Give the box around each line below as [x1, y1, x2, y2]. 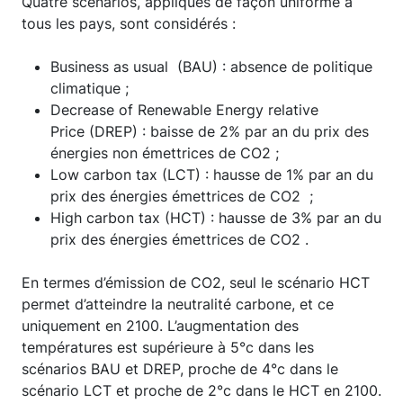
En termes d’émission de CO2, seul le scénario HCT [22, 273, 370, 291]
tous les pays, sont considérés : [22, 13, 236, 32]
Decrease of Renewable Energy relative [50, 100, 318, 119]
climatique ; [50, 78, 129, 97]
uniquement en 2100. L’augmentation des [22, 316, 299, 335]
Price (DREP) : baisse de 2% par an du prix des [50, 121, 369, 140]
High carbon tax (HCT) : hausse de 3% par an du [50, 208, 381, 227]
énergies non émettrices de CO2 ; [50, 143, 279, 162]
